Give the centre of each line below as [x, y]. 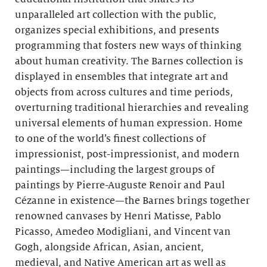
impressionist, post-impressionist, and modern [127, 154]
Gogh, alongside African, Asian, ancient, [109, 247]
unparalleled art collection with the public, [116, 15]
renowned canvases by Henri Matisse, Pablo [118, 216]
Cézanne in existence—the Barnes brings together [132, 201]
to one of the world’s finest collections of [110, 139]
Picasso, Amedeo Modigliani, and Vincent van [123, 232]
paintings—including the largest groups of [115, 170]
